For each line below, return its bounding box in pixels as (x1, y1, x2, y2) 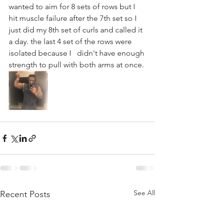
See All (134, 188, 155, 197)
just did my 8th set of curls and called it (9, 25, 144, 34)
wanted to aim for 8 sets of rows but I (9, 2, 139, 11)
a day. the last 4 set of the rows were (9, 37, 134, 46)
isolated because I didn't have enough (9, 48, 146, 58)
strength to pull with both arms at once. (9, 60, 144, 69)
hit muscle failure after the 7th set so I (9, 14, 142, 23)
